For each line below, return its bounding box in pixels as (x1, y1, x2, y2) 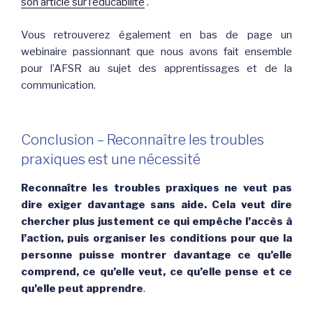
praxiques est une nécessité (21, 151, 201, 168)
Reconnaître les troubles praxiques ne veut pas (21, 182, 292, 195)
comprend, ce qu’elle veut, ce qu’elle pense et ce (21, 265, 292, 279)
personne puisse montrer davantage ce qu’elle (21, 249, 292, 262)
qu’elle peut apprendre (21, 282, 143, 296)
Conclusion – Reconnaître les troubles (21, 131, 264, 149)
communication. (21, 78, 96, 92)
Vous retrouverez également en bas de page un (21, 28, 292, 41)
